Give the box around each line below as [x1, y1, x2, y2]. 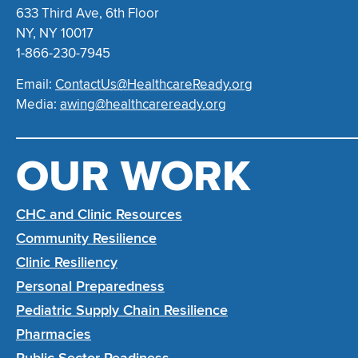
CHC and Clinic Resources [16, 205, 182, 224]
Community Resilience [16, 229, 157, 248]
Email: [16, 75, 55, 93]
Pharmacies [16, 325, 91, 344]
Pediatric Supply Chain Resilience [16, 301, 228, 320]
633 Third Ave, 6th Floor [16, 4, 162, 22]
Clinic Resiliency [16, 253, 117, 272]
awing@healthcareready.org [60, 95, 226, 113]
